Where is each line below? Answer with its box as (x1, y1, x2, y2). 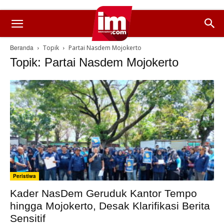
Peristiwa (13, 172, 36, 180)
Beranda (10, 43, 33, 51)
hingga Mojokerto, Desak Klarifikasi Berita (10, 200, 210, 212)
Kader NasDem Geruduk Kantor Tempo (10, 187, 197, 199)
